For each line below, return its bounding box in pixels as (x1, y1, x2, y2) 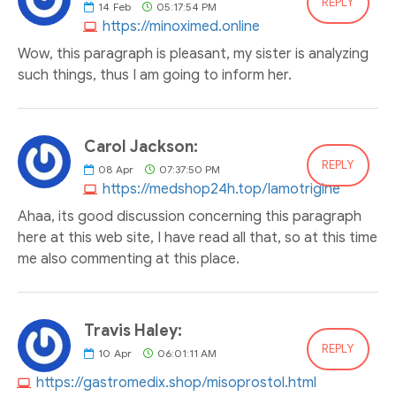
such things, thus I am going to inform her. (18, 66, 292, 84)
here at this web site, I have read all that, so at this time (18, 229, 377, 247)
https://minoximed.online (103, 18, 260, 35)
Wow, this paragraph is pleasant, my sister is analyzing (18, 45, 369, 63)
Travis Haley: (84, 321, 182, 340)
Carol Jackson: (84, 137, 198, 156)
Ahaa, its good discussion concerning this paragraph (18, 208, 362, 225)
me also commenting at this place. (18, 250, 240, 268)
